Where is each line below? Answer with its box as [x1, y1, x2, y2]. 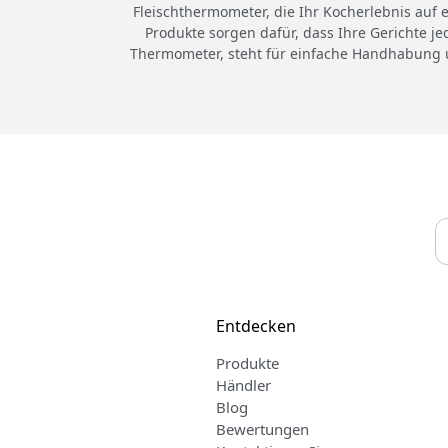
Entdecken [215, 315, 296, 338]
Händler [215, 375, 271, 396]
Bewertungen [215, 419, 309, 440]
